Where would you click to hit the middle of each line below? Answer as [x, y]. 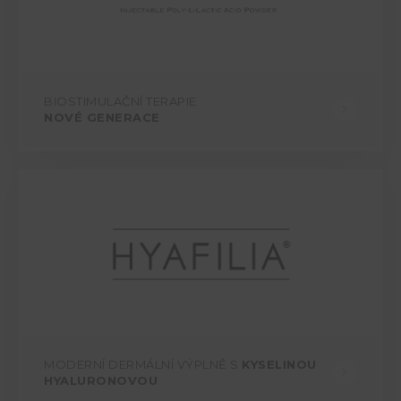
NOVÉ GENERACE [102, 118]
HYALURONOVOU [101, 381]
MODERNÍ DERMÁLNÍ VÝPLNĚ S [143, 365]
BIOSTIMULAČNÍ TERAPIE [120, 102]
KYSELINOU [279, 365]
